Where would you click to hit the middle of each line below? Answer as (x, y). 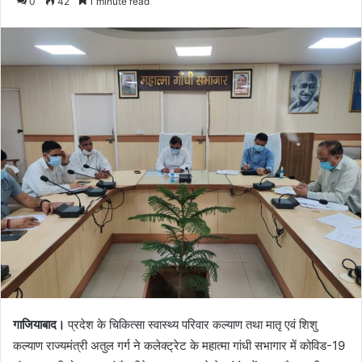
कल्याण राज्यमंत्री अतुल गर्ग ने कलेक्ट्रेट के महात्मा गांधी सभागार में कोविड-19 (179, 345)
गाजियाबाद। (39, 324)
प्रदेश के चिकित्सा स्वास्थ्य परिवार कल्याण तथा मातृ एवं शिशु (191, 324)
